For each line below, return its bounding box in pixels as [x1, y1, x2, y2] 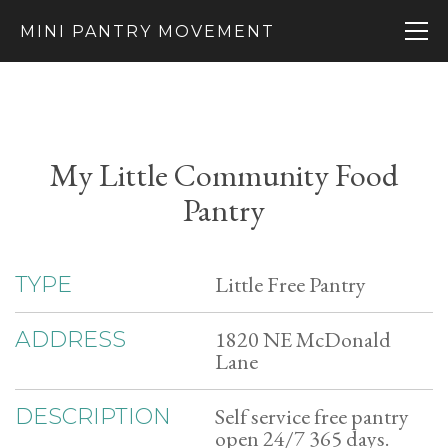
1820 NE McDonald [215, 325, 391, 354]
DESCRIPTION [15, 403, 171, 430]
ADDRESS [15, 326, 126, 353]
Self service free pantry [215, 402, 409, 431]
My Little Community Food [50, 154, 398, 196]
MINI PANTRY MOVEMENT [20, 22, 275, 41]
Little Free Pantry [215, 270, 366, 299]
